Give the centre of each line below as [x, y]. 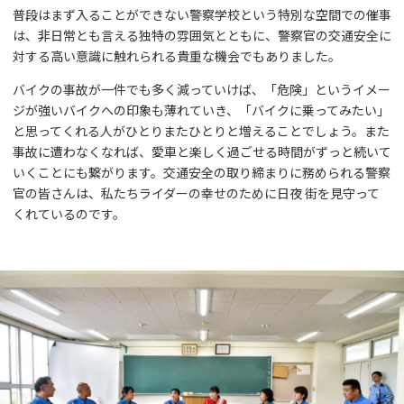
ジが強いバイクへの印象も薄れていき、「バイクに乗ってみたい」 [201, 110]
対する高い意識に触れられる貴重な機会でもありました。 [177, 55]
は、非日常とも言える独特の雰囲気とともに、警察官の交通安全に [202, 35]
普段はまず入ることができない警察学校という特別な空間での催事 [202, 14]
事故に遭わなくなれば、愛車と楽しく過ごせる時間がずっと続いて [202, 151]
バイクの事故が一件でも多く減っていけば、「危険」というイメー [202, 89]
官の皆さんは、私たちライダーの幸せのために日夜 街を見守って [196, 193]
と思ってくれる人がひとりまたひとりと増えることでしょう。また [201, 130]
